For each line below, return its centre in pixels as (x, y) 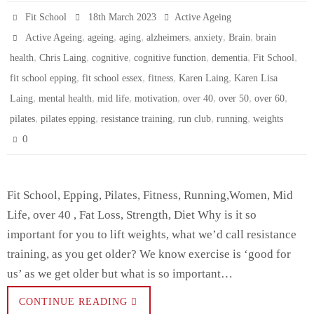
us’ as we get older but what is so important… (120, 274)
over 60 (269, 98)
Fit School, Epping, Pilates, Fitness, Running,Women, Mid (150, 195)
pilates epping (68, 119)
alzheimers (168, 37)
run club (194, 119)
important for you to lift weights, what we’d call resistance (152, 234)
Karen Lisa (256, 78)
